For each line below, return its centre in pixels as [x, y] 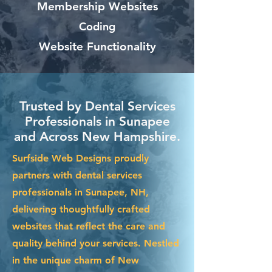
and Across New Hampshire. [97, 136]
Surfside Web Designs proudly [80, 158]
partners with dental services [77, 175]
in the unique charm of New [76, 260]
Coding [97, 26]
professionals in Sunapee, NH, [80, 192]
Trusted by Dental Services [97, 106]
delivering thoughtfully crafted [81, 209]
